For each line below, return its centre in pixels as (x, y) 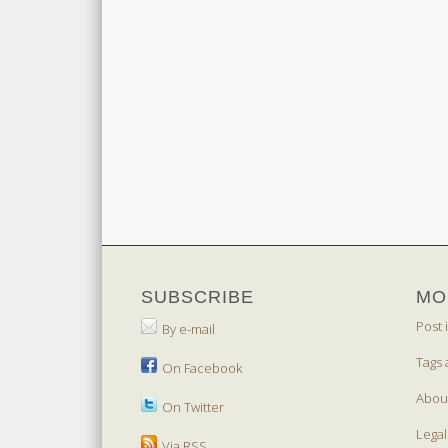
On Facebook (201, 367)
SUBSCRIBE (197, 296)
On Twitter (192, 406)
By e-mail (188, 328)
